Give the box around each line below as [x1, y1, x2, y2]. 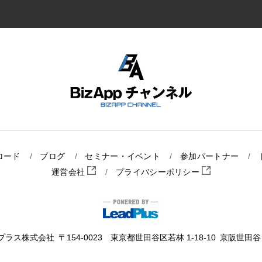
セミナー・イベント [85, 151, 161, 161]
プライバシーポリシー [116, 167, 202, 177]
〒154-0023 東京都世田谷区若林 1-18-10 [58, 233, 216, 242]
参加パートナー [180, 151, 239, 161]
